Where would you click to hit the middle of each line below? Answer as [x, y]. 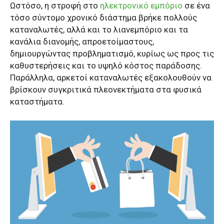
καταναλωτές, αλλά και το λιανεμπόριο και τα [99, 29]
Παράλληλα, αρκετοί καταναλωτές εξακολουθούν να [111, 77]
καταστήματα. [37, 101]
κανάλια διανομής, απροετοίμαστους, [82, 41]
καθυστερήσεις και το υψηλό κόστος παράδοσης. [106, 65]
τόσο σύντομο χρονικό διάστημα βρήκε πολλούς [103, 17]
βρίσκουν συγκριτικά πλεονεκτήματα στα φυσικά [106, 89]
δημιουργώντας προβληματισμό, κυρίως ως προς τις [112, 53]
